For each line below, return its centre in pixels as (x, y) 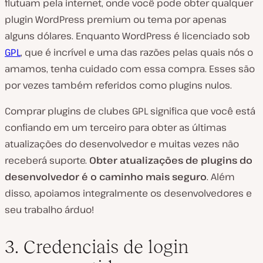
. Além (221, 177)
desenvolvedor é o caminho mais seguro (106, 177)
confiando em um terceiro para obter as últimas (116, 127)
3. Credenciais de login (97, 247)
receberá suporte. (47, 160)
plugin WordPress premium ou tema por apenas (116, 19)
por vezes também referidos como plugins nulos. (118, 85)
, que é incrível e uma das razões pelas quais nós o (137, 52)
